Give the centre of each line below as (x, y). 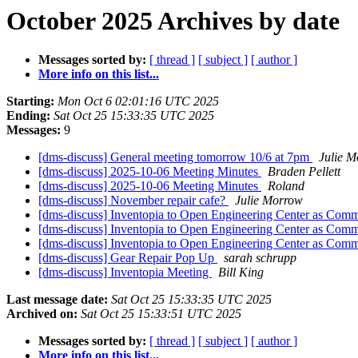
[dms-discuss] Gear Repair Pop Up (128, 258)
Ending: (28, 116)
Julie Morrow (269, 201)
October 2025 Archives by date (173, 21)
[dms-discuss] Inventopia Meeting (125, 272)
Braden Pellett (304, 172)
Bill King (241, 272)
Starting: (30, 101)
